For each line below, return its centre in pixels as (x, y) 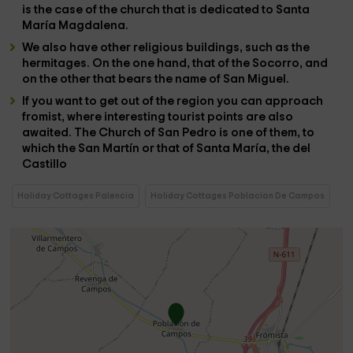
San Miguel (255, 79)
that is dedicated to (219, 10)
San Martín (110, 149)
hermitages (55, 63)
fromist (42, 117)
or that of (169, 149)
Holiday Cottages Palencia (76, 196)
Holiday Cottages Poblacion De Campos (238, 196)
